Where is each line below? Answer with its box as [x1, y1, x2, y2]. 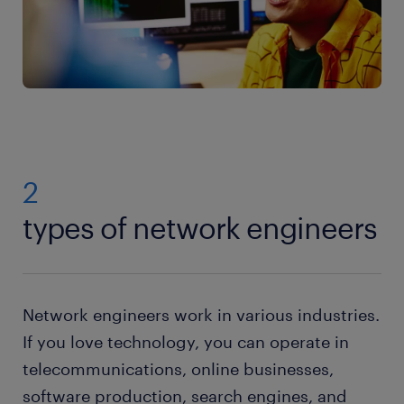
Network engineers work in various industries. [23, 305, 380, 326]
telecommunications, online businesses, [23, 359, 334, 380]
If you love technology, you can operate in [23, 332, 349, 353]
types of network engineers [23, 211, 377, 245]
